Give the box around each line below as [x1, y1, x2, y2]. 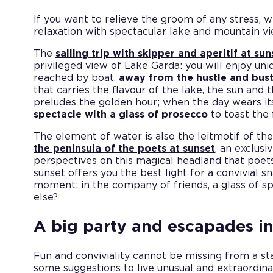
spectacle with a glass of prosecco [34, 109, 208, 119]
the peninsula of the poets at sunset [34, 143, 215, 154]
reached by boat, [34, 73, 119, 83]
